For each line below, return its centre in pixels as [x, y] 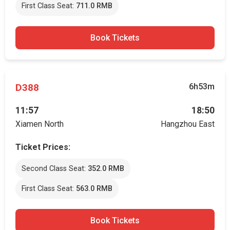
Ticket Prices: [43, 147]
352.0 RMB [106, 169]
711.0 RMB [94, 6]
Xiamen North [40, 124]
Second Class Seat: [55, 169]
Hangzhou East [188, 124]
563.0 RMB [94, 189]
